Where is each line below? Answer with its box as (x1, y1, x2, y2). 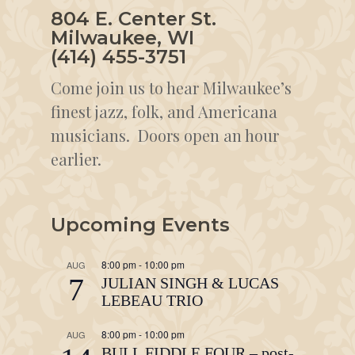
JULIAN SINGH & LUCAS (101, 274, 279, 292)
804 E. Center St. (51, 7, 216, 30)
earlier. (51, 148, 101, 170)
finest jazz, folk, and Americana (51, 101, 277, 122)
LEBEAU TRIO (101, 292, 203, 309)
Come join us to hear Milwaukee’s (51, 77, 292, 98)
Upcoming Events (51, 213, 230, 236)
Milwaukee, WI (51, 26, 194, 49)
